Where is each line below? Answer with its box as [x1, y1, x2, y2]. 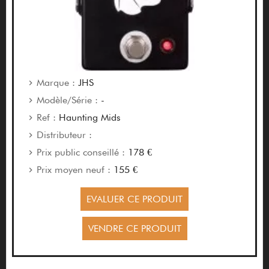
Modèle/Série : [36, 94, 98, 106]
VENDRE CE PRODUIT [88, 223, 181, 235]
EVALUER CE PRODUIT [86, 193, 183, 205]
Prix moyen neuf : [36, 164, 110, 176]
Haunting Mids [55, 112, 121, 124]
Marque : [36, 77, 75, 89]
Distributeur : [36, 129, 92, 141]
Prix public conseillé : [36, 147, 125, 159]
